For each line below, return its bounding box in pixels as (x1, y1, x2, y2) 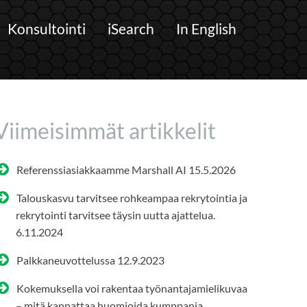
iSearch (108, 20, 154, 37)
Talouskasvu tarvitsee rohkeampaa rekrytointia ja (16, 191, 247, 204)
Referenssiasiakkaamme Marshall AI (16, 162, 186, 176)
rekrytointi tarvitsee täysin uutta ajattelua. (16, 208, 216, 221)
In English (176, 20, 236, 37)
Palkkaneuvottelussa (16, 253, 115, 267)
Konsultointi (8, 20, 86, 37)
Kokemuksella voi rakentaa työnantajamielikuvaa (16, 281, 247, 295)
